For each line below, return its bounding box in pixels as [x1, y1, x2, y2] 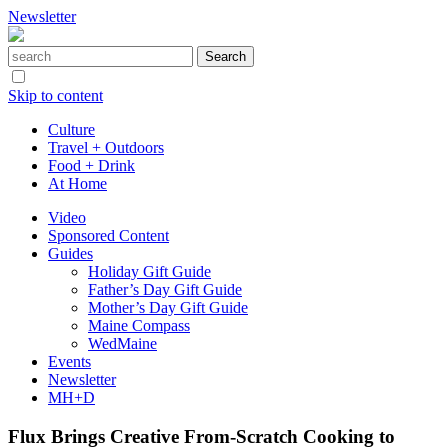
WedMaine [88, 335, 157, 352]
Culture [48, 121, 95, 138]
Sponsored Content [48, 227, 169, 244]
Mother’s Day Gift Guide [88, 299, 248, 316]
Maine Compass [88, 317, 190, 334]
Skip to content [8, 87, 103, 104]
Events [48, 353, 91, 370]
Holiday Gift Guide [88, 263, 211, 280]
